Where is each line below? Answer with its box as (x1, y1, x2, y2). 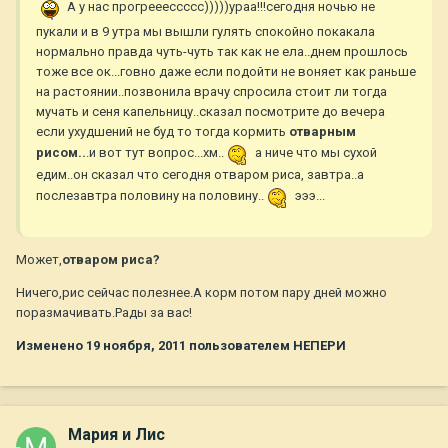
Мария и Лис (68, 425, 165, 445)
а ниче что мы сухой (252, 145, 377, 161)
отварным (289, 124, 356, 140)
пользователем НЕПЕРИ (186, 338, 346, 354)
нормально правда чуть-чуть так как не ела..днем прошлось (36, 44, 408, 60)
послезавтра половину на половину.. (36, 188, 267, 204)
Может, (16, 252, 62, 268)
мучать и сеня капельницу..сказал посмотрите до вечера (36, 104, 385, 120)
